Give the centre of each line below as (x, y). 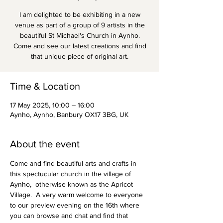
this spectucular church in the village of (71, 174)
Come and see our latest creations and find (80, 46)
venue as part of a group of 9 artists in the (80, 25)
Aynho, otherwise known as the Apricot (72, 184)
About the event (45, 144)
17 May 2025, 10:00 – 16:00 (52, 105)
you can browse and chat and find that (70, 216)
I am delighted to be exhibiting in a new (80, 15)
